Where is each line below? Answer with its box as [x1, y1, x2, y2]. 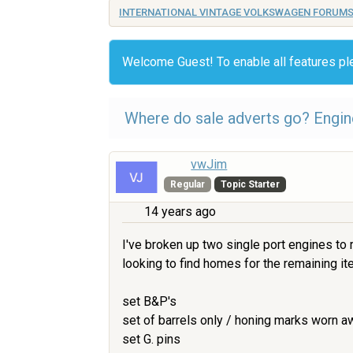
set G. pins [122, 331, 180, 347]
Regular [170, 179, 206, 190]
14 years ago [144, 204, 216, 220]
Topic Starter [220, 179, 280, 190]
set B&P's [122, 293, 176, 309]
